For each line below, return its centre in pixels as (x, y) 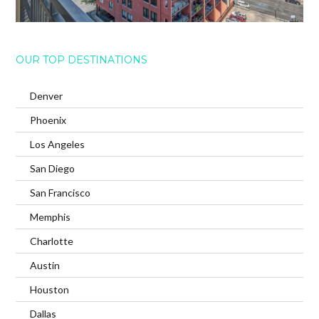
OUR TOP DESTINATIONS (82, 59)
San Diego (53, 168)
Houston (50, 289)
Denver (47, 95)
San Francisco (61, 192)
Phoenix (48, 120)
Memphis (51, 216)
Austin (45, 265)
